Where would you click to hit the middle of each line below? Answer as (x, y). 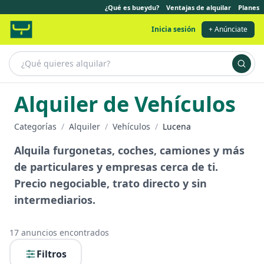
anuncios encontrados (64, 232)
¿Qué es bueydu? (132, 7)
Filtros (52, 254)
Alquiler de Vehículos (125, 104)
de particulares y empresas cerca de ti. (116, 167)
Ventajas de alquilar (199, 7)
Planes (249, 7)
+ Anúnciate (228, 29)
